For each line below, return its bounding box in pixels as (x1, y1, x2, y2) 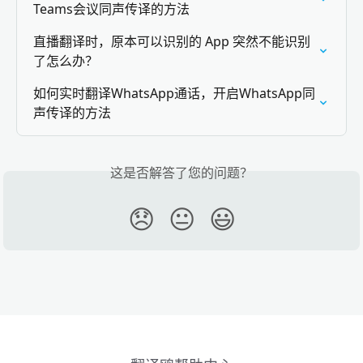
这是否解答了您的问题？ (110, 163, 253, 181)
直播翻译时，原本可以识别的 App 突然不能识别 (33, 32, 310, 50)
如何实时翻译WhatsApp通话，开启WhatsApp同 (33, 83, 315, 102)
